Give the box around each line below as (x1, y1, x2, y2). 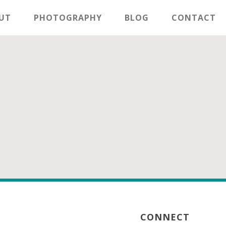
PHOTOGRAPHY (34, 12, 102, 23)
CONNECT (140, 211, 190, 223)
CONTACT (172, 12, 216, 23)
